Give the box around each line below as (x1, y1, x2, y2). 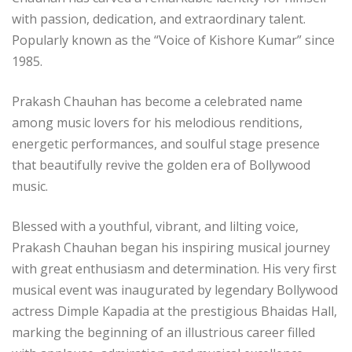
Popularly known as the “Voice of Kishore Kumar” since (12, 31, 335, 49)
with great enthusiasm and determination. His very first (12, 260, 336, 278)
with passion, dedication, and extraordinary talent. (12, 10, 306, 28)
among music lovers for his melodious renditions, (12, 114, 302, 132)
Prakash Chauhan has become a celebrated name (12, 93, 302, 111)
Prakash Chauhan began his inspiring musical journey (12, 239, 330, 257)
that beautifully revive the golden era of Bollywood (12, 156, 310, 174)
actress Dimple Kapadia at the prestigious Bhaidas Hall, (12, 302, 337, 321)
